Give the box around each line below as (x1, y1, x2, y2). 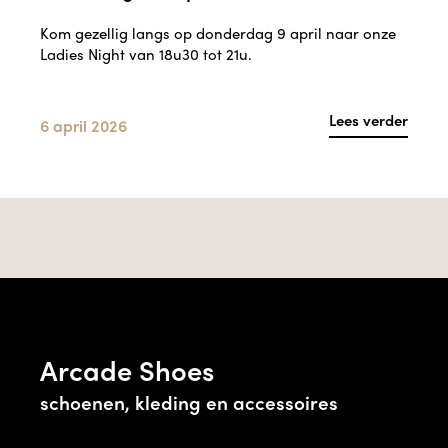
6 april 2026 (40, 113, 127, 137)
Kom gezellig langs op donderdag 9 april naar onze (40, 22, 396, 45)
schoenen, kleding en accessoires (40, 388, 338, 417)
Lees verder (329, 109, 408, 132)
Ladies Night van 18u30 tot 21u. (40, 43, 252, 66)
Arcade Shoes (40, 350, 214, 390)
